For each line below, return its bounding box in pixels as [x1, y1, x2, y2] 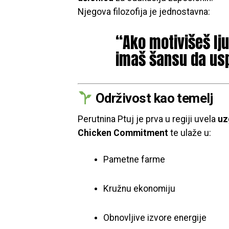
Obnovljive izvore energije [103, 213, 207, 223]
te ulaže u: [168, 128, 211, 138]
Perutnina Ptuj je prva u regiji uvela [78, 114, 218, 124]
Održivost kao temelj [93, 90, 213, 106]
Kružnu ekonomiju [103, 184, 175, 194]
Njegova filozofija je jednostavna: [78, 7, 210, 17]
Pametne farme [103, 154, 165, 165]
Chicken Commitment [78, 128, 168, 138]
